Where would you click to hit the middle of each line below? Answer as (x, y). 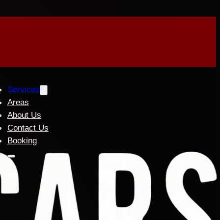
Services (23, 90)
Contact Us (28, 128)
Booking (22, 141)
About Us (24, 115)
